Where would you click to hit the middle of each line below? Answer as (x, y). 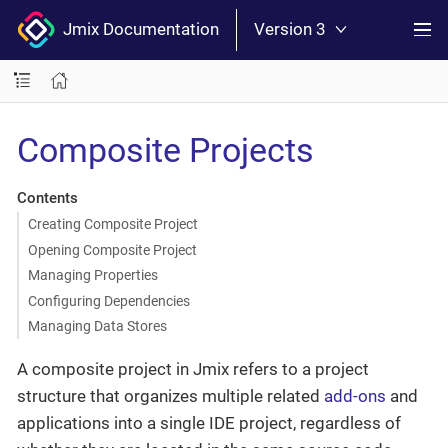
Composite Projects (165, 149)
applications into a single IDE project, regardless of (209, 423)
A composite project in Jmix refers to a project (193, 369)
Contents (47, 197)
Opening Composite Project (112, 249)
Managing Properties (92, 275)
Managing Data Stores (97, 326)
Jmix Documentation (137, 29)
